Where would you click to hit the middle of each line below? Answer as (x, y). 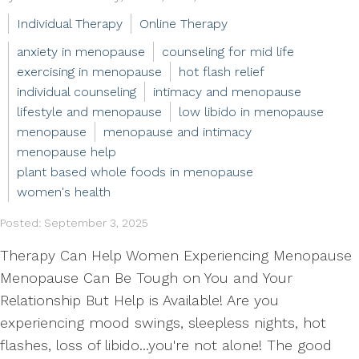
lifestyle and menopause (89, 112)
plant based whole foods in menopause (135, 172)
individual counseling (77, 92)
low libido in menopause (251, 112)
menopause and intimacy (177, 132)
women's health (64, 192)
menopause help (67, 152)
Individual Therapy (70, 24)
